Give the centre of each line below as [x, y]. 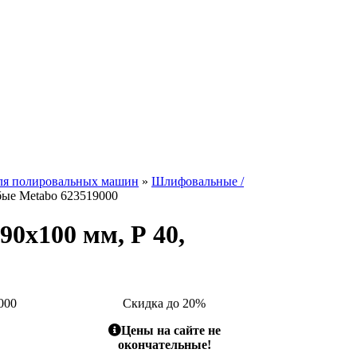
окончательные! [164, 344]
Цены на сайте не [171, 330]
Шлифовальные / [198, 181]
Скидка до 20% [164, 303]
